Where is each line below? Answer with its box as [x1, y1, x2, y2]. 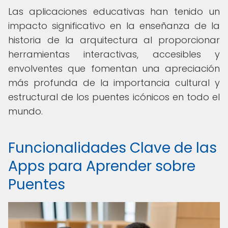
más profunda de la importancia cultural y [8, 76, 220, 89]
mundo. [8, 105, 43, 118]
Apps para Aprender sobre [8, 156, 195, 176]
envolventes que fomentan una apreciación [8, 62, 220, 75]
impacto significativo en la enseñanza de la [8, 19, 220, 32]
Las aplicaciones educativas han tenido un [8, 5, 220, 18]
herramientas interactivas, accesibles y [8, 48, 220, 61]
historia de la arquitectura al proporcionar [8, 34, 220, 46]
